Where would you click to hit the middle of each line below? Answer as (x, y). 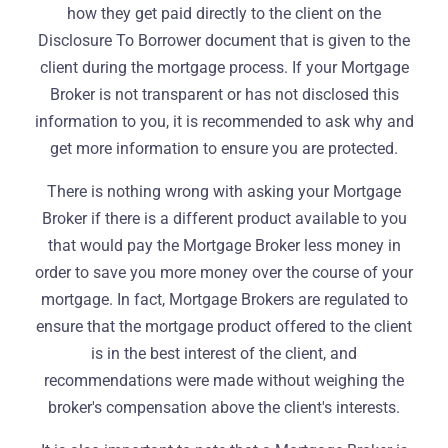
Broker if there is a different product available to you (224, 218)
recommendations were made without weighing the (224, 380)
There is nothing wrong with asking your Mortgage (224, 191)
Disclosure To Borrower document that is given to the (224, 40)
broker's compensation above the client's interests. (224, 407)
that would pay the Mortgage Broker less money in (224, 245)
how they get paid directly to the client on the (224, 13)
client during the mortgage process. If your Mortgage (224, 67)
